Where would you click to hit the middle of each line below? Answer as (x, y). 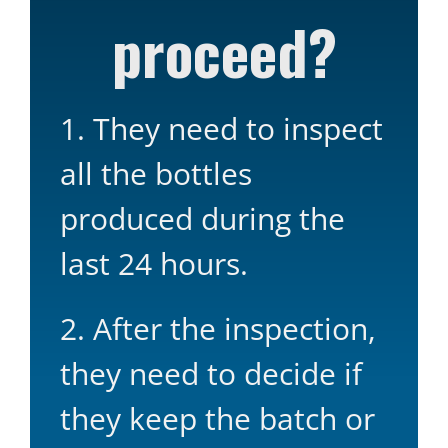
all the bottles (156, 173)
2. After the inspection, (218, 328)
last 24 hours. (154, 263)
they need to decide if (211, 373)
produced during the (202, 218)
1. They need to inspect (221, 128)
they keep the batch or (217, 418)
